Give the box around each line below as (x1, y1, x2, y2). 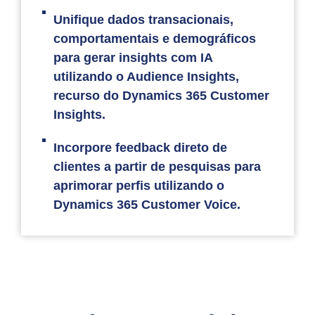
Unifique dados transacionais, (53, 12, 234, 27)
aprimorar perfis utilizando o (53, 178, 225, 193)
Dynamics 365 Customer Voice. (53, 197, 241, 212)
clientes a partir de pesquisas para (53, 159, 262, 174)
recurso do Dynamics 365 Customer (53, 88, 270, 103)
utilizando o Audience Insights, (53, 69, 240, 84)
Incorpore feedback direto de (53, 140, 228, 155)
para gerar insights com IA (53, 50, 213, 65)
